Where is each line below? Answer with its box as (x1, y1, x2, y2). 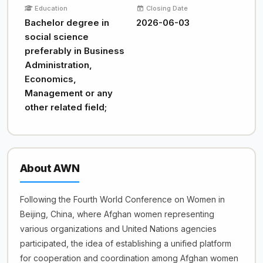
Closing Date (146, 4, 188, 12)
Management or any (24, 87, 113, 99)
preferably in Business (24, 45, 124, 56)
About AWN (19, 162, 80, 174)
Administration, (24, 59, 92, 70)
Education (34, 4, 68, 12)
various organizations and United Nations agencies (19, 224, 217, 234)
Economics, (24, 73, 76, 85)
